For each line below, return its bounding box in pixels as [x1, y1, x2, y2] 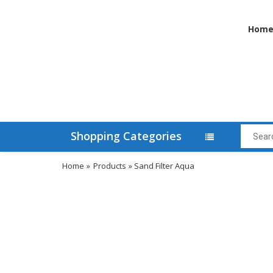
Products [93, 160, 126, 172]
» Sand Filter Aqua [126, 160, 194, 172]
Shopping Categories [71, 129, 182, 144]
